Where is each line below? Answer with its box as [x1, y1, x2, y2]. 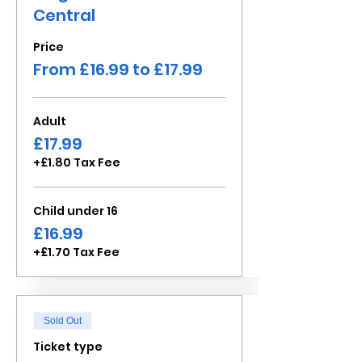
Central [33, 4, 95, 27]
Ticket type [33, 339, 103, 355]
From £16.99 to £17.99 [33, 58, 203, 81]
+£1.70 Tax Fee [33, 244, 120, 260]
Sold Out [44, 315, 82, 326]
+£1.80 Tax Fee [33, 154, 120, 170]
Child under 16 [33, 203, 118, 219]
